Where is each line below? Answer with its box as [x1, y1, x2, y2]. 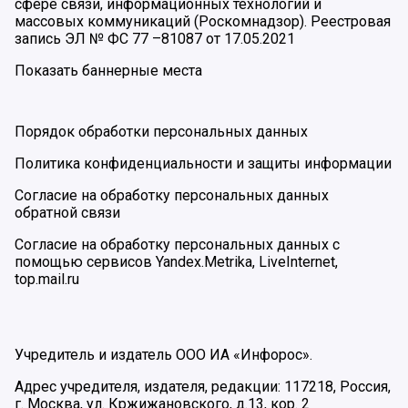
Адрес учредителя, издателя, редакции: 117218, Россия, [15, 378, 391, 396]
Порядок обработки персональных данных [15, 123, 308, 141]
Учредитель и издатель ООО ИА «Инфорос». [15, 346, 312, 364]
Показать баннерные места [15, 62, 202, 80]
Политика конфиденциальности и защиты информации [15, 155, 392, 173]
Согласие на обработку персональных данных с [15, 236, 340, 254]
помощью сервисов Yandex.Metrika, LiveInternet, [15, 253, 338, 271]
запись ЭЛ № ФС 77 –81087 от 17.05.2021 [15, 30, 295, 48]
